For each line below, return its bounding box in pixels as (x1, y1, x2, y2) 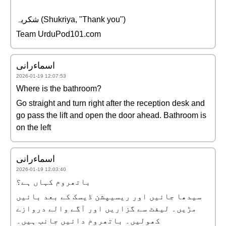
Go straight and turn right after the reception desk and (16, 99, 205, 107)
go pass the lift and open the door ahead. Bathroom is (16, 111, 206, 120)
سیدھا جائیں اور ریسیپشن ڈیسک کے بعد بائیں (16, 192, 202, 201)
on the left (16, 123, 51, 132)
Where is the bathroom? (16, 84, 101, 93)
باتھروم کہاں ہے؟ (16, 178, 91, 186)
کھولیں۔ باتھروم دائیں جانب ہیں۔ (16, 216, 160, 225)
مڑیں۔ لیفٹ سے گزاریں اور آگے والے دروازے (16, 204, 197, 213)
